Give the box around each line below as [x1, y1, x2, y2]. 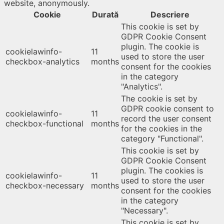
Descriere [150, 9, 189, 20]
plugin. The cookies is [121, 165, 203, 176]
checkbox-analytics [5, 56, 79, 67]
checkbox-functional [5, 118, 83, 129]
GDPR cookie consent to [121, 103, 214, 114]
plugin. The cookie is [121, 41, 199, 52]
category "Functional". [121, 133, 203, 144]
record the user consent [121, 113, 211, 124]
